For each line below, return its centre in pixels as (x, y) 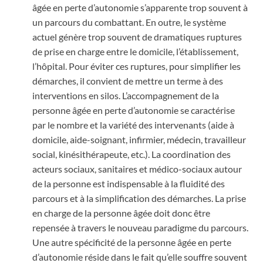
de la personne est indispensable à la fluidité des (129, 183)
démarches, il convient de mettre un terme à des (128, 80)
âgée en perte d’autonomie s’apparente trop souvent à (140, 7)
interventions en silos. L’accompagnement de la (126, 95)
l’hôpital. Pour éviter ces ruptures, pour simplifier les (136, 66)
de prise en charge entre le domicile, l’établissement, (135, 51)
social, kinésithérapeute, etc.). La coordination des (131, 154)
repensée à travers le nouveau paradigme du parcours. (140, 227)
